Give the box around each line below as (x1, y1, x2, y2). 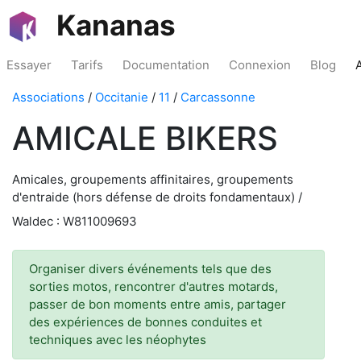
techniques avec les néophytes (29, 332, 206, 347)
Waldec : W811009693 (12, 214, 137, 229)
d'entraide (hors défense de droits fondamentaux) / (12, 189, 302, 205)
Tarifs (71, 57, 103, 73)
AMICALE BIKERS (12, 118, 278, 158)
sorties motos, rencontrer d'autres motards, (29, 279, 278, 294)
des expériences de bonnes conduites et (29, 314, 262, 330)
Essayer (6, 57, 52, 73)
